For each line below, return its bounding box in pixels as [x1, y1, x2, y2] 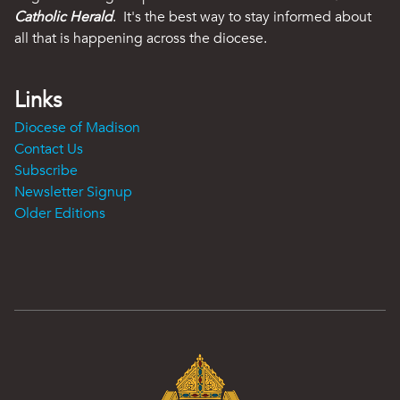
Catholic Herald [14, 7, 112, 28]
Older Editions [14, 204, 105, 224]
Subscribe [14, 161, 78, 181]
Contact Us [14, 139, 83, 160]
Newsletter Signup [14, 182, 132, 203]
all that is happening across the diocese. [14, 29, 267, 49]
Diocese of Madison [14, 118, 140, 138]
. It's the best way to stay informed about [112, 7, 371, 28]
